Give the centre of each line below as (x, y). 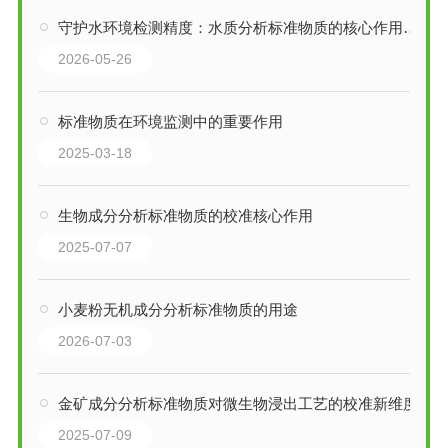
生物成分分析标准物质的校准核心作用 (185, 215)
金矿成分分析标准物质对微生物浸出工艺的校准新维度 (237, 403)
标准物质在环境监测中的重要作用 (170, 121)
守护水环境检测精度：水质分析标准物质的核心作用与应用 (230, 27)
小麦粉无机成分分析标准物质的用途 (177, 309)
